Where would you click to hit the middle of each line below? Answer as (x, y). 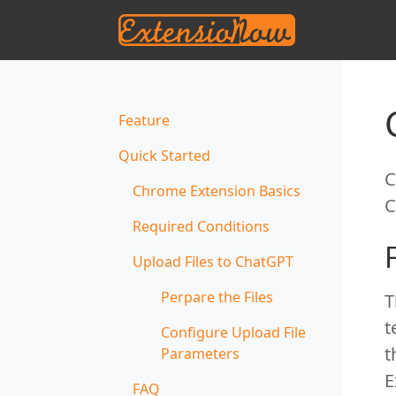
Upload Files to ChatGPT (213, 261)
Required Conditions (201, 226)
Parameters (200, 353)
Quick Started (164, 155)
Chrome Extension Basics (217, 190)
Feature (144, 120)
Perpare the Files (217, 297)
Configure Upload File (233, 332)
